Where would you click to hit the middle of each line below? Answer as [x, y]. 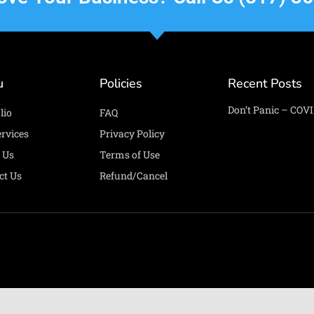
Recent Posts [265, 83]
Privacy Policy [132, 133]
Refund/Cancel [134, 175]
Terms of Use [130, 154]
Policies [121, 83]
